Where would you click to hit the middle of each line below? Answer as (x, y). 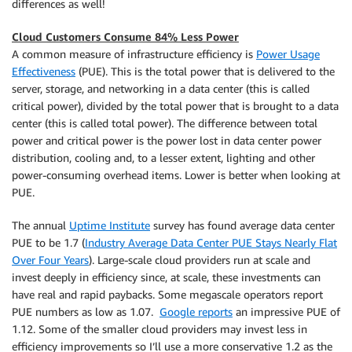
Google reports (196, 312)
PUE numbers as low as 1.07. (86, 312)
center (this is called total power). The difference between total (165, 123)
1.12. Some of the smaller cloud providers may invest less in (159, 329)
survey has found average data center (242, 225)
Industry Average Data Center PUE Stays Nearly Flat (211, 242)
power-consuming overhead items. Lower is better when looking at (176, 175)
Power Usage (288, 54)
